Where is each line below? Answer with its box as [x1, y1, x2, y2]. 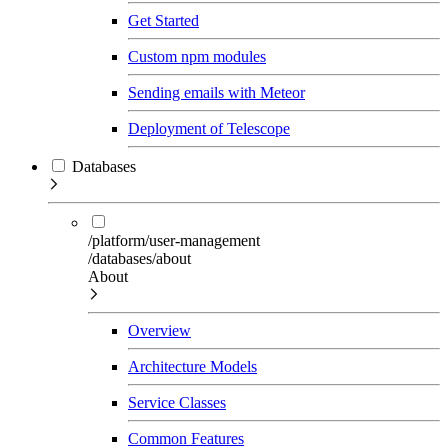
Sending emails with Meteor [128, 83, 305, 101]
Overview [128, 321, 191, 339]
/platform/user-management [88, 231, 260, 249]
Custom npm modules [128, 47, 266, 65]
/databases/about [88, 249, 191, 267]
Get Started [128, 11, 199, 29]
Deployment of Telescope [128, 119, 290, 137]
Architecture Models [128, 357, 257, 375]
